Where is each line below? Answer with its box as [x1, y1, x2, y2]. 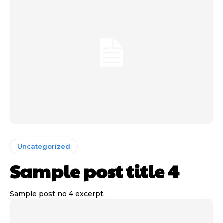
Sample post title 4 [10, 158, 179, 183]
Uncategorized [17, 142, 70, 150]
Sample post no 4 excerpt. [10, 189, 105, 198]
